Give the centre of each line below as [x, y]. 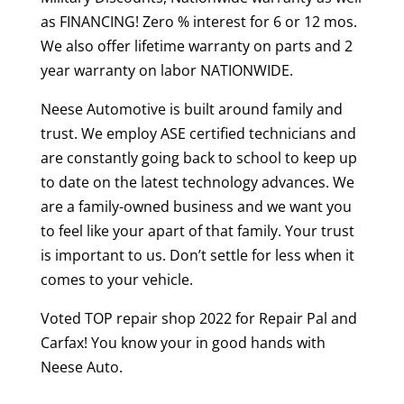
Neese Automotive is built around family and [191, 109]
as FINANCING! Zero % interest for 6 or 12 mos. [198, 21]
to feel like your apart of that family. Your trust [197, 230]
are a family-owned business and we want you [196, 206]
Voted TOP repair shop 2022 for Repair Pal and [198, 318]
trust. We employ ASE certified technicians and [198, 133]
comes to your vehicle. [116, 279]
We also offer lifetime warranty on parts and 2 [196, 46]
